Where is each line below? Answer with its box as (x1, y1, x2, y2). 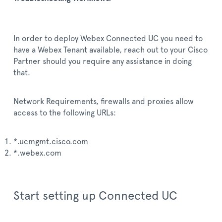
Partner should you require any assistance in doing (13, 57, 192, 65)
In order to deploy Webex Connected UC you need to (13, 35, 203, 43)
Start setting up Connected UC (13, 190, 177, 202)
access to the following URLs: (13, 109, 116, 117)
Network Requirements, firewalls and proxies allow (13, 98, 194, 106)
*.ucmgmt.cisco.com (13, 138, 88, 146)
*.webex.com (13, 149, 61, 157)
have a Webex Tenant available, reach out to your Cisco (13, 46, 208, 54)
